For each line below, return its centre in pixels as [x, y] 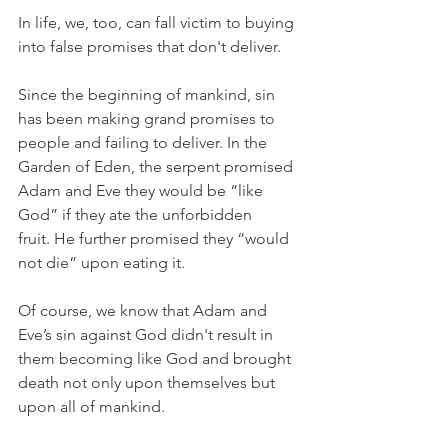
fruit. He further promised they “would [155, 238]
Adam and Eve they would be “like [142, 190]
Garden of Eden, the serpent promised [157, 166]
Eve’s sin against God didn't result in [147, 334]
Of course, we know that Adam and [144, 310]
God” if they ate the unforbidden [137, 214]
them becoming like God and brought [156, 358]
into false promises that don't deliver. [149, 46]
